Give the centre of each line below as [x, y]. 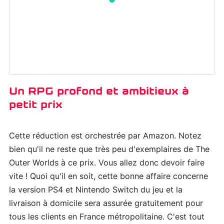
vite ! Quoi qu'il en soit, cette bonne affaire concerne [108, 176]
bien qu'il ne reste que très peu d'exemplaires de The [109, 149]
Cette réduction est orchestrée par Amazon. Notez [105, 136]
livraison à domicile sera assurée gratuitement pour [106, 203]
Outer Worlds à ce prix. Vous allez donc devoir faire [107, 163]
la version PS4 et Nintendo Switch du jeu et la [96, 190]
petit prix [36, 104]
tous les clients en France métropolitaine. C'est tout [107, 217]
